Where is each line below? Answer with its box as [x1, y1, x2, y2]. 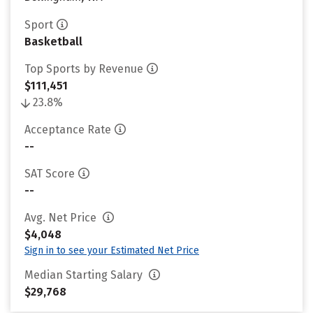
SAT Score [24, 167, 75, 180]
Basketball [24, 35, 82, 48]
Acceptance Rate [24, 123, 111, 136]
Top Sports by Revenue [24, 62, 143, 75]
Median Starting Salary [24, 268, 145, 282]
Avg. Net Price [24, 211, 99, 224]
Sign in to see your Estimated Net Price [24, 245, 199, 256]
